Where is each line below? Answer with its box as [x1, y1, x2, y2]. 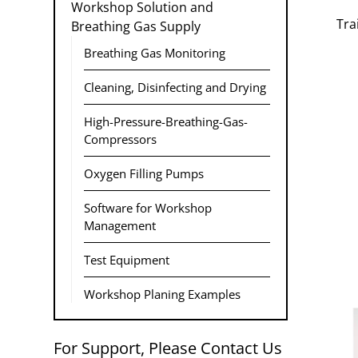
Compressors [84, 131, 157, 148]
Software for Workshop [84, 200, 212, 217]
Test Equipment [84, 252, 169, 268]
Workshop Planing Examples [84, 286, 241, 303]
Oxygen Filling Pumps [84, 165, 204, 182]
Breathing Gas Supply [71, 18, 201, 36]
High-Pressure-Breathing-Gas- [84, 113, 248, 130]
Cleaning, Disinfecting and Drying [84, 79, 266, 96]
